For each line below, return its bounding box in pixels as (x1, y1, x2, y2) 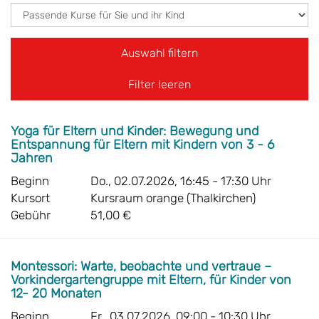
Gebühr (11, 208, 51, 222)
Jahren (11, 150, 56, 166)
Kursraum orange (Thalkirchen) (90, 191, 256, 205)
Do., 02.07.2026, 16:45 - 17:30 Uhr (90, 174, 271, 188)
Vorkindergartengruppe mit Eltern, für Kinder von (11, 272, 291, 288)
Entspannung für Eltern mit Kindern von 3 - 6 (11, 137, 274, 152)
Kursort (11, 191, 50, 205)
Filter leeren (128, 78, 191, 91)
